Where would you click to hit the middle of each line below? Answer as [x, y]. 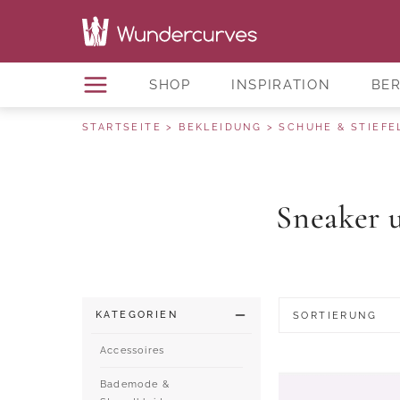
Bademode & [135, 384]
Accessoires [133, 350]
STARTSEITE [122, 127]
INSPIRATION [281, 84]
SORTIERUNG [335, 315]
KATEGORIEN [137, 315]
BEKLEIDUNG [221, 127]
